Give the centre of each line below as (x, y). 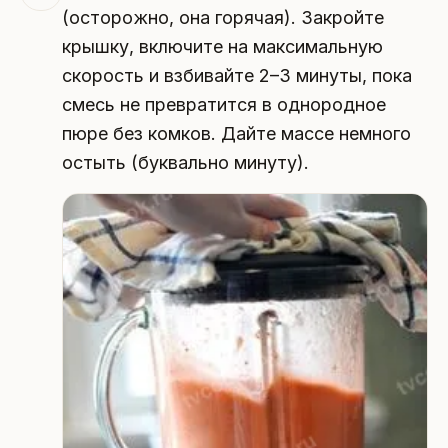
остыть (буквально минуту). (185, 163)
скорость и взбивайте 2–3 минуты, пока (236, 76)
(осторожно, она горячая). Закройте (222, 18)
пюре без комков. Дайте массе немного (236, 134)
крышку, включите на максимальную (222, 47)
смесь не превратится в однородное (223, 105)
